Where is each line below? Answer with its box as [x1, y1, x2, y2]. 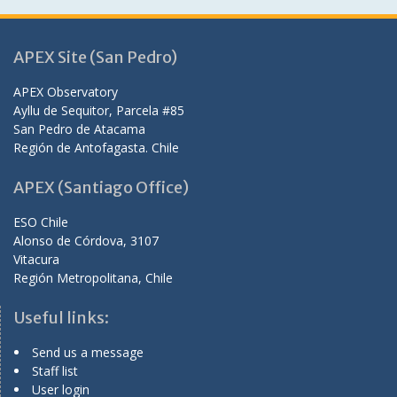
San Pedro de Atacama [13, 120, 145, 137]
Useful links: [14, 307, 109, 328]
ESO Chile [13, 213, 68, 230]
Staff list [32, 362, 78, 379]
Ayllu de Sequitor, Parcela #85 [13, 101, 184, 119]
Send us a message [32, 343, 144, 361]
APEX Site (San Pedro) [13, 46, 177, 67]
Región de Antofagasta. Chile [13, 138, 179, 156]
